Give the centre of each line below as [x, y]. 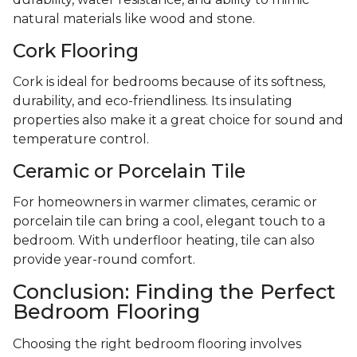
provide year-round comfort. [104, 260]
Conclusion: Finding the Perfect [174, 292]
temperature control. [81, 139]
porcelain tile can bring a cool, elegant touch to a [169, 222]
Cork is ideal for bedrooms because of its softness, [169, 82]
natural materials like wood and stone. [134, 19]
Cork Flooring [76, 51]
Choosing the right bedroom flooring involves [157, 344]
